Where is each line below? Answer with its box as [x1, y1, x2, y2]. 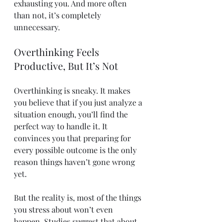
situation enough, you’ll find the [14, 109, 130, 119]
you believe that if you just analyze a [14, 97, 144, 108]
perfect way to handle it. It [14, 121, 110, 131]
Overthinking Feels [14, 45, 102, 58]
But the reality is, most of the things [14, 192, 143, 203]
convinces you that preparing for [14, 133, 133, 143]
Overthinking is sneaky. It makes [14, 85, 132, 96]
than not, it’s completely [14, 10, 103, 20]
